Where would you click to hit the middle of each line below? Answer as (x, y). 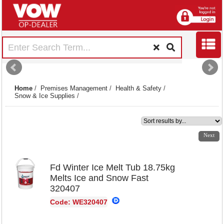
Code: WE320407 (78, 202)
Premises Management (74, 88)
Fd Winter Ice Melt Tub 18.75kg (112, 168)
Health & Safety (139, 88)
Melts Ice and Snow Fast (99, 178)
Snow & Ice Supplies (45, 96)
